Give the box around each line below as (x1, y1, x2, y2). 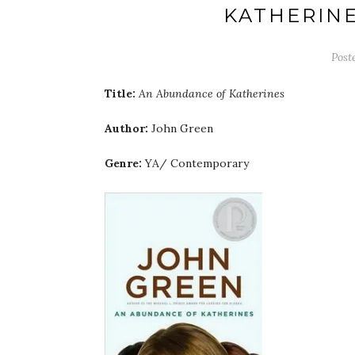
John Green (148, 121, 213, 136)
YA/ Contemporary (142, 156, 249, 170)
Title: (105, 86, 136, 101)
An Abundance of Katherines (139, 86, 284, 101)
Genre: (105, 156, 142, 170)
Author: (105, 121, 148, 136)
